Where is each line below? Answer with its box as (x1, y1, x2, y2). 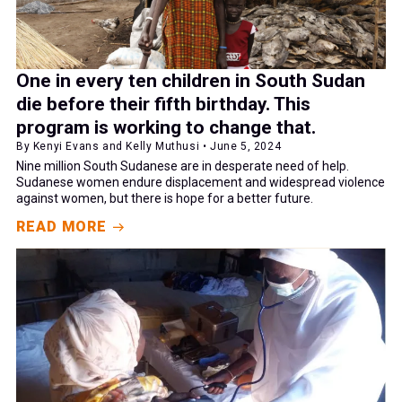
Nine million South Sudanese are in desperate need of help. (16, 159, 349, 174)
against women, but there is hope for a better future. (16, 191, 313, 206)
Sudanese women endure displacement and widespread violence (16, 175, 385, 190)
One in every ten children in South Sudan (16, 70, 365, 92)
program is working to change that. (16, 117, 316, 139)
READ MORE (16, 218, 108, 236)
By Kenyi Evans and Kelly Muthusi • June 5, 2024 (16, 140, 282, 153)
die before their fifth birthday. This (16, 93, 310, 116)
